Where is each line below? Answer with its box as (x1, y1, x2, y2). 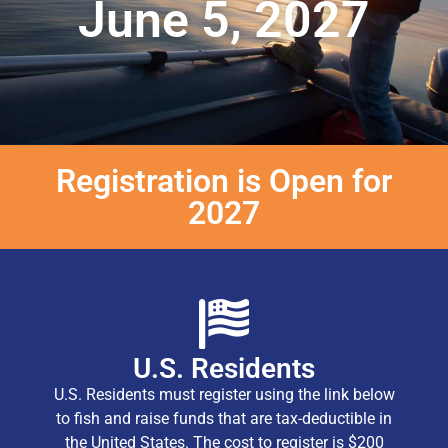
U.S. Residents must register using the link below (53, 385, 395, 405)
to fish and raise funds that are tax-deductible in (56, 409, 392, 429)
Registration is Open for (55, 162, 393, 201)
